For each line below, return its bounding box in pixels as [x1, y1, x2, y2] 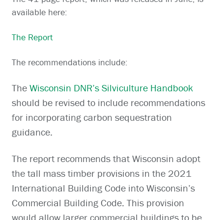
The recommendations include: [12, 56, 128, 68]
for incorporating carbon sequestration [12, 111, 172, 124]
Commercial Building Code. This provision [12, 196, 184, 209]
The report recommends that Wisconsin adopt [12, 152, 200, 165]
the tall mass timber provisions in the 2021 [12, 167, 192, 180]
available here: [12, 6, 67, 18]
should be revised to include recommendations [12, 96, 205, 109]
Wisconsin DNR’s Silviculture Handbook [29, 82, 193, 94]
